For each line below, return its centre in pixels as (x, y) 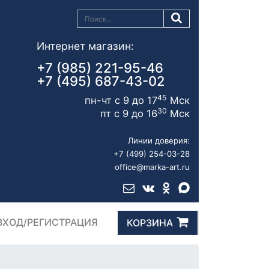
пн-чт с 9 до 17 (121, 100)
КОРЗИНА (150, 223)
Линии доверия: (159, 140)
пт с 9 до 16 (129, 113)
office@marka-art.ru (152, 167)
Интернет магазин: (85, 46)
